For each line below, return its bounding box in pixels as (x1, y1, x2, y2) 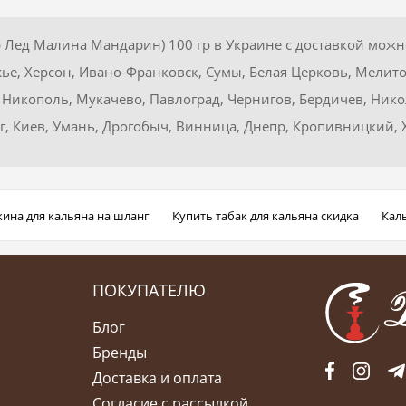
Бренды (92, 342, 147, 362)
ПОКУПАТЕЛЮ (92, 278, 206, 301)
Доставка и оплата (92, 367, 222, 388)
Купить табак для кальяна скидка (171, 207, 359, 224)
